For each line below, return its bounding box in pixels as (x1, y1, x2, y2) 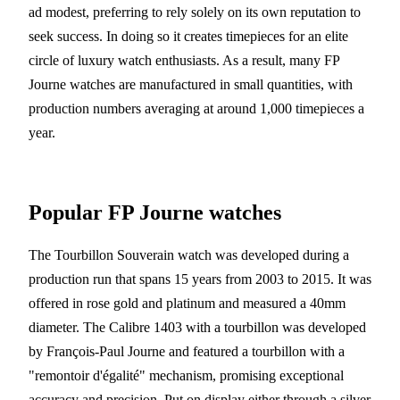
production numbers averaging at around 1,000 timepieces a (29, 100, 364, 116)
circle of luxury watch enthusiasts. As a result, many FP (29, 52, 339, 68)
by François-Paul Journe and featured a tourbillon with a (29, 343, 345, 359)
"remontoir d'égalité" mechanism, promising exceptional (29, 367, 344, 383)
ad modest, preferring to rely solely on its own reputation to (29, 4, 361, 20)
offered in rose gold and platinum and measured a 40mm (29, 295, 346, 311)
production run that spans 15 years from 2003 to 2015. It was (29, 271, 371, 287)
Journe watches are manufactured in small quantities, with (29, 76, 353, 92)
